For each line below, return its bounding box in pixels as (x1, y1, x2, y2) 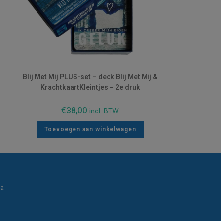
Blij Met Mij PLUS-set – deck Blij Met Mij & (22, 73, 158, 81)
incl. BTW (89, 107, 119, 115)
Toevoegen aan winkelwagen (44, 125, 136, 133)
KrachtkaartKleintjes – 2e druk (40, 83, 140, 91)
